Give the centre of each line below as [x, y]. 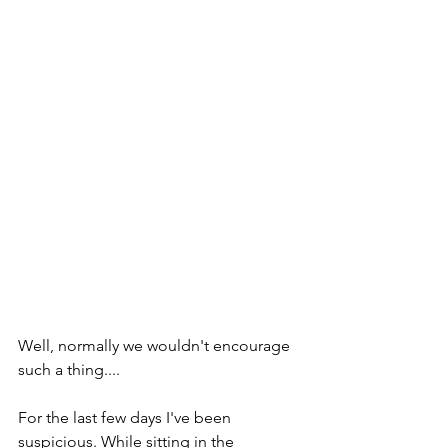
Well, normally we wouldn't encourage [156, 346]
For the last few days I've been [126, 418]
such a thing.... [69, 370]
